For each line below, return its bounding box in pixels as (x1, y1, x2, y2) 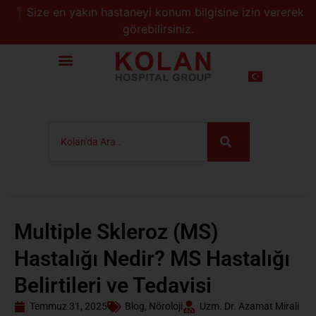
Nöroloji (149, 300, 183, 312)
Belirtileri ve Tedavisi (14, 273, 212, 298)
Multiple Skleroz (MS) (14, 219, 219, 244)
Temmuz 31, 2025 (30, 300, 107, 312)
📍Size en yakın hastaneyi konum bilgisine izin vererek (12, 5, 304, 19)
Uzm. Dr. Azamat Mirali (200, 300, 299, 312)
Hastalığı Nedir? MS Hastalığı (14, 246, 290, 271)
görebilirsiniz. (122, 22, 194, 36)
